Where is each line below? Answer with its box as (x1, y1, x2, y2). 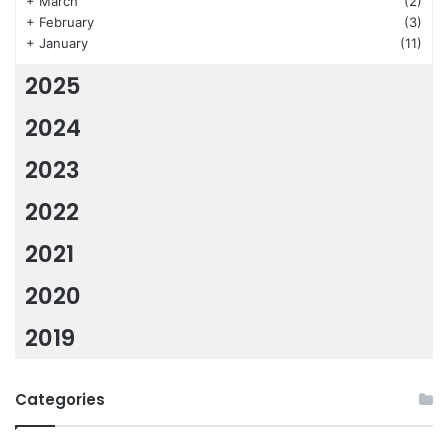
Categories (15, 389, 105, 411)
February (39, 14, 94, 31)
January (39, 35, 88, 52)
